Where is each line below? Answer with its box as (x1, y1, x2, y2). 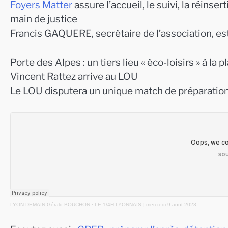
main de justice (10, 13, 77, 25)
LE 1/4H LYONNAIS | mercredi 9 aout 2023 (95, 202, 196, 208)
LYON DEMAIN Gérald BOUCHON (10, 202, 90, 208)
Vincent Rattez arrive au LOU (10, 70, 138, 82)
